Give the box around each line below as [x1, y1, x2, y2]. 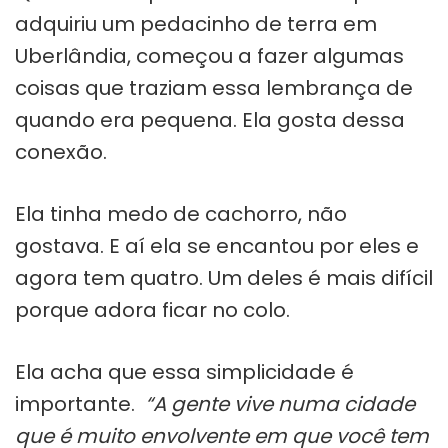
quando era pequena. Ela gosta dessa [15, 105, 405, 134]
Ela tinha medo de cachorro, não [15, 199, 347, 228]
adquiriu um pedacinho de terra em [15, 9, 377, 38]
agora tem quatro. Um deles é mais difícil [15, 263, 433, 292]
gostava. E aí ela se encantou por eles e [15, 231, 419, 260]
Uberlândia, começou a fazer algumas [15, 41, 404, 70]
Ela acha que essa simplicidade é [15, 357, 354, 386]
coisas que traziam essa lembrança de [15, 73, 413, 102]
